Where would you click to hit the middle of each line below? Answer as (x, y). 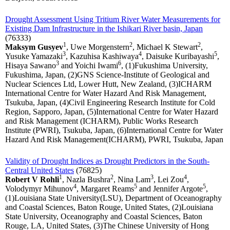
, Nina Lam (132, 180)
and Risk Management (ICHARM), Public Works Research (102, 121)
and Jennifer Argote (170, 189)
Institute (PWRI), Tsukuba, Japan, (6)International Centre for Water (114, 130)
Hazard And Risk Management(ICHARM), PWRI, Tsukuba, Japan (114, 140)
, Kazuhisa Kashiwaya (102, 56)
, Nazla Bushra (86, 180)
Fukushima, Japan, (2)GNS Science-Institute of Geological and (107, 75)
